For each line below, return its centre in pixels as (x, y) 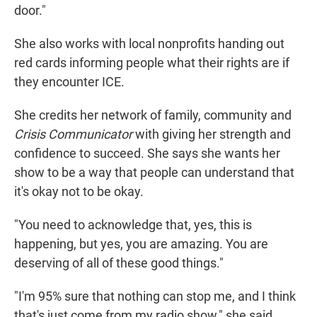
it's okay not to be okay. (79, 192)
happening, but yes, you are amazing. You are (141, 244)
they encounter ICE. (69, 82)
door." (30, 11)
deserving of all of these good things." (119, 263)
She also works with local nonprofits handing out (149, 44)
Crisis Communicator (73, 134)
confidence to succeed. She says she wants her (147, 154)
